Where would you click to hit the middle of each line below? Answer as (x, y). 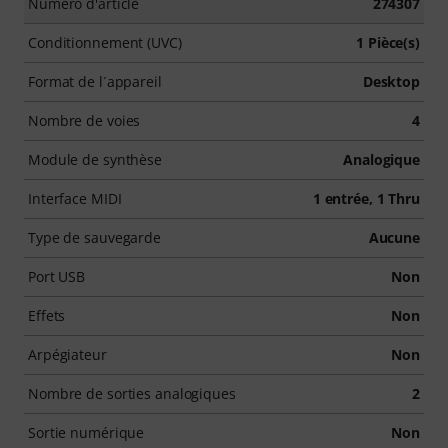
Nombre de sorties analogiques (132, 393)
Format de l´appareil (95, 81)
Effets (47, 315)
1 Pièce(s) (388, 42)
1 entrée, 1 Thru (366, 198)
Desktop (391, 81)
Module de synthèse (95, 159)
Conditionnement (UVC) (105, 42)
